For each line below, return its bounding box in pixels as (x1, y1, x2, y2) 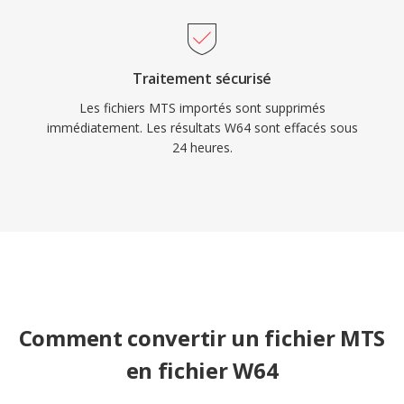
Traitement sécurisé (133, 69, 271, 88)
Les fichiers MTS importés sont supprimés (78, 99, 326, 116)
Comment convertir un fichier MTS (18, 323, 386, 353)
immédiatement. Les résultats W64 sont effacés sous (46, 119, 358, 136)
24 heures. (171, 139, 233, 156)
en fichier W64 (125, 355, 279, 385)
